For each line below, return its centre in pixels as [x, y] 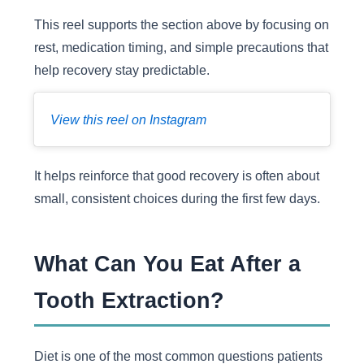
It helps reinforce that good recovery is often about [176, 176]
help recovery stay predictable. [121, 69]
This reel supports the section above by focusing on [181, 24]
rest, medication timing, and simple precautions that [181, 47]
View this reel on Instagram [128, 120]
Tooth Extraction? [129, 300]
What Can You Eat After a [167, 263]
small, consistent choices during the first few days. [177, 199]
